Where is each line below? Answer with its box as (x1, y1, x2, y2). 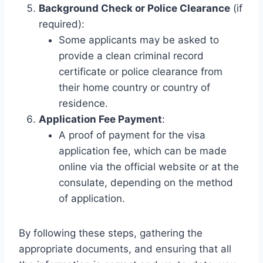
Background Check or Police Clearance (39, 2, 230, 14)
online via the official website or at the (59, 160, 239, 173)
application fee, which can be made (59, 144, 227, 157)
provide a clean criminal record (59, 49, 204, 62)
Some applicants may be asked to (59, 33, 219, 46)
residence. (59, 97, 108, 109)
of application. (59, 192, 125, 204)
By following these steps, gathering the (19, 227, 203, 239)
